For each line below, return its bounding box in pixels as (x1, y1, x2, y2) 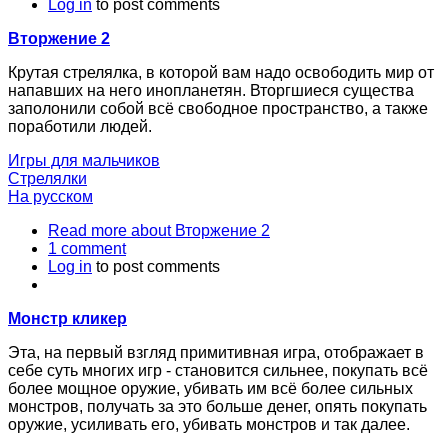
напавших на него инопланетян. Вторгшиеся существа (8, 81, 414, 99)
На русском (8, 187, 93, 205)
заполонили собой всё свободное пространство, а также (8, 99, 428, 117)
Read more (48, 221, 127, 239)
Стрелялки (8, 169, 87, 187)
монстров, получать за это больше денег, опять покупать (8, 397, 427, 415)
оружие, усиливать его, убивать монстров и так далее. (8, 415, 410, 433)
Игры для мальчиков (8, 151, 160, 169)
